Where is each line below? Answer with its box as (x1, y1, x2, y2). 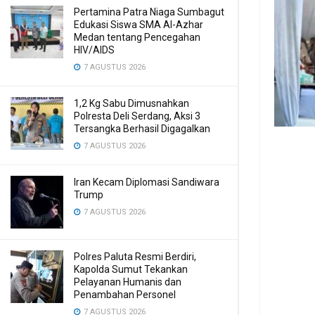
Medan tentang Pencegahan (74, 32, 200, 43)
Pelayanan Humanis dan (74, 276, 181, 288)
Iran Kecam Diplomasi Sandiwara (74, 176, 219, 188)
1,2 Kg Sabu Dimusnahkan (74, 98, 189, 109)
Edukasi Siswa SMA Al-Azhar (74, 19, 203, 30)
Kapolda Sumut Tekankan (74, 264, 188, 275)
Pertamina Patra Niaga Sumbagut (74, 6, 224, 18)
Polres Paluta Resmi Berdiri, (74, 251, 196, 262)
